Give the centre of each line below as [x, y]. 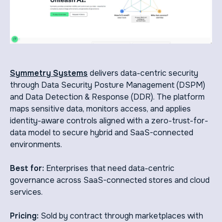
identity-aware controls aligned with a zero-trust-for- [109, 120]
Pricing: [25, 216]
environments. [36, 144]
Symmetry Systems [49, 73]
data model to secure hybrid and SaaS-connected [102, 132]
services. [26, 192]
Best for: [27, 168]
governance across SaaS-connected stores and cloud [110, 180]
